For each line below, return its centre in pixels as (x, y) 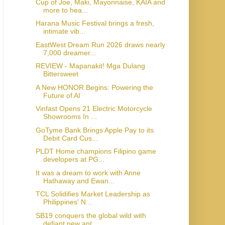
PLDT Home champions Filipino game (96, 151)
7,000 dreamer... (69, 52)
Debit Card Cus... (70, 138)
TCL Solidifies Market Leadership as (93, 194)
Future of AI (62, 95)
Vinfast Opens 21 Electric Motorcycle (94, 108)
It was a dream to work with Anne (88, 173)
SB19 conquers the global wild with (91, 215)
